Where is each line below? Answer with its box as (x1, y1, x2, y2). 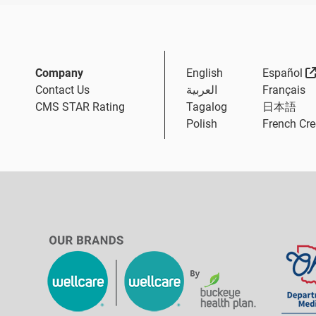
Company (35, 66, 83, 80)
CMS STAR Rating (35, 100, 125, 114)
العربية (186, 83, 217, 97)
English (186, 66, 223, 80)
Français (262, 83, 305, 97)
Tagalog (186, 100, 227, 114)
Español (262, 66, 303, 80)
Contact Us (35, 83, 90, 97)
